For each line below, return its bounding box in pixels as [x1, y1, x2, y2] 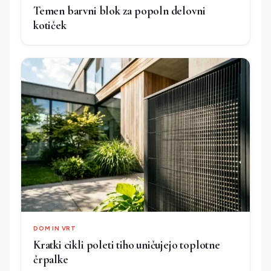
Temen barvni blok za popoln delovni [33, 3, 206, 18]
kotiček [33, 18, 67, 32]
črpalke [33, 252, 68, 266]
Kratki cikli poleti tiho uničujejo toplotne [33, 237, 220, 252]
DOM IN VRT [33, 224, 76, 232]
